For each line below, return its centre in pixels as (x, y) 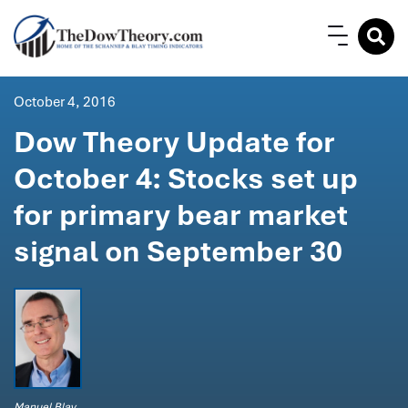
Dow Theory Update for (174, 142)
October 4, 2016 (65, 102)
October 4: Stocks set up (186, 178)
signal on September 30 (178, 251)
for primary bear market (181, 215)
